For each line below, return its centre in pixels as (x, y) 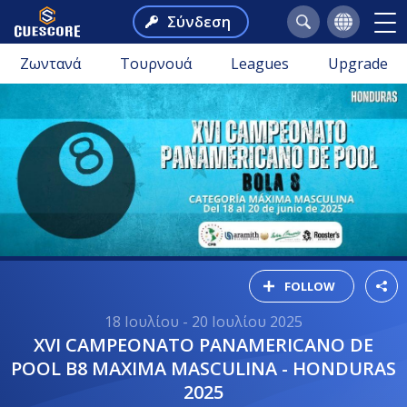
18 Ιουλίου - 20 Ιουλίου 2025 (203, 321)
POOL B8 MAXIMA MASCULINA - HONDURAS (203, 368)
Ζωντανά (50, 64)
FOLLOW (310, 286)
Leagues (259, 64)
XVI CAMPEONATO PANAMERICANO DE (39, 344)
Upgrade (357, 64)
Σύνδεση (199, 22)
